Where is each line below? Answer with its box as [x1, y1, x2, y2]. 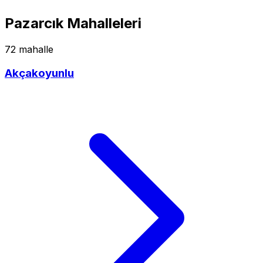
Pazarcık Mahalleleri [5, 15, 141, 32]
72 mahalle [5, 43, 53, 56]
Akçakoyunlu [5, 66, 74, 80]
